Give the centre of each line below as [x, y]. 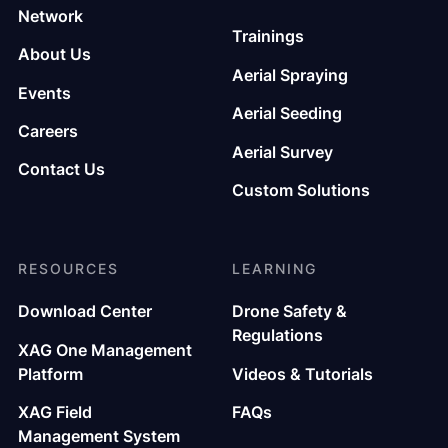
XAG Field [54, 412]
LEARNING [274, 268]
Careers [47, 130]
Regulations [277, 335]
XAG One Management [104, 349]
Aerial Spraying [290, 74]
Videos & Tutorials [302, 373]
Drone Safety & [289, 311]
